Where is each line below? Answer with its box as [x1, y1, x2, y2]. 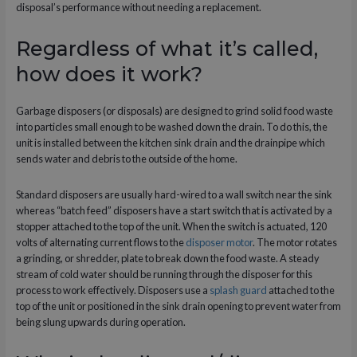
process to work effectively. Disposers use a [15, 284, 210, 297]
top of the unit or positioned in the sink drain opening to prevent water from [15, 300, 341, 313]
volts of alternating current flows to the [15, 236, 186, 249]
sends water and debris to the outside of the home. [15, 151, 237, 165]
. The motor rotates [252, 236, 337, 249]
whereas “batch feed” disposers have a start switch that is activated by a [15, 204, 332, 218]
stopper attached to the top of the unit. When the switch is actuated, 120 [15, 220, 327, 233]
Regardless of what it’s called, [15, 36, 318, 61]
